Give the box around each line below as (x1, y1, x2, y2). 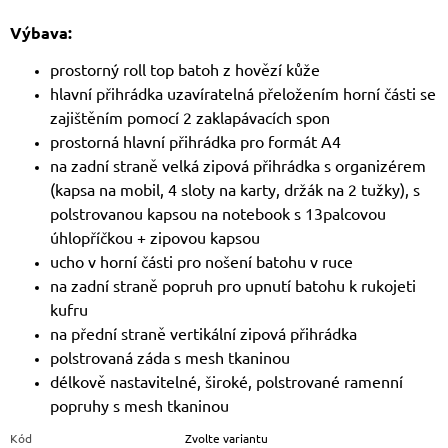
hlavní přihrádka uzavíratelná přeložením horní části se (50, 83, 436, 104)
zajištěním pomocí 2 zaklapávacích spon (50, 107, 330, 128)
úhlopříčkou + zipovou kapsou (50, 227, 260, 248)
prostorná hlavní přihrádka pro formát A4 (50, 131, 341, 152)
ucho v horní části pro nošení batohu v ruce (50, 251, 353, 272)
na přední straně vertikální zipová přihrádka (50, 323, 357, 344)
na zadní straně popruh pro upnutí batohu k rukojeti (50, 275, 416, 296)
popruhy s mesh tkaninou (50, 395, 229, 416)
